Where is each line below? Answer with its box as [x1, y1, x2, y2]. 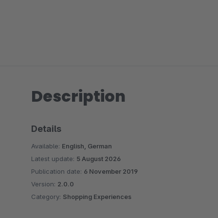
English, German [62, 142, 112, 150]
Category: [31, 193, 63, 200]
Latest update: [31, 155, 76, 163]
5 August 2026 [76, 155, 121, 163]
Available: [31, 142, 62, 150]
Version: [31, 180, 57, 188]
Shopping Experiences [63, 193, 131, 200]
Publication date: [31, 167, 84, 175]
